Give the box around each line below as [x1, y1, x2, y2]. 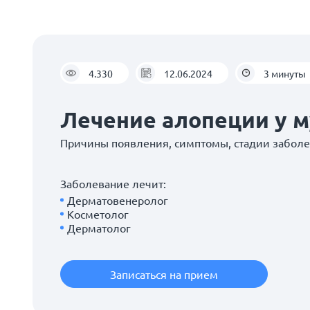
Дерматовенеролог [67, 193, 168, 207]
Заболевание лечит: [60, 176, 166, 190]
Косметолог [67, 207, 129, 221]
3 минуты [264, 66, 306, 80]
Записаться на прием [110, 267, 218, 281]
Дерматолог [67, 221, 131, 235]
